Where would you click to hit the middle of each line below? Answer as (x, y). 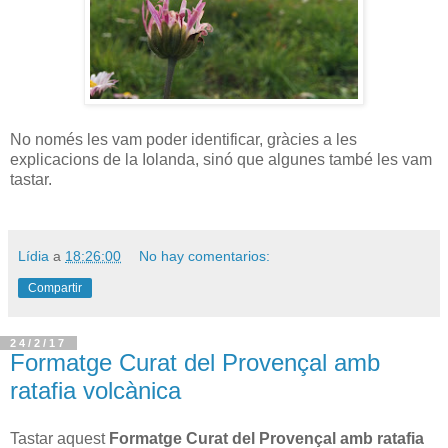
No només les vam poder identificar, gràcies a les (183, 139)
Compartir (55, 287)
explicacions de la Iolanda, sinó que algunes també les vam (221, 159)
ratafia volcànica (95, 390)
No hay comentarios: (205, 255)
